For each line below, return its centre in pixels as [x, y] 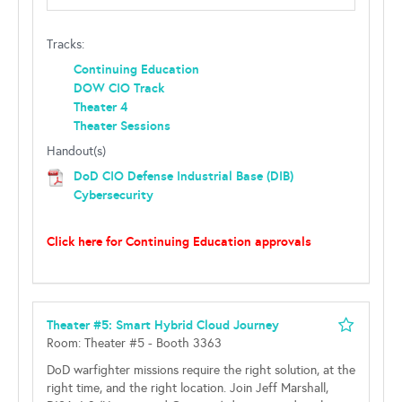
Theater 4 [100, 107]
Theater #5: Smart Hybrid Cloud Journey [163, 325]
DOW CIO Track [119, 88]
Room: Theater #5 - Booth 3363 [134, 343]
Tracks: [66, 44]
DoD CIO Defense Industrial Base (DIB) [184, 176]
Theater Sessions [122, 126]
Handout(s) [76, 151]
